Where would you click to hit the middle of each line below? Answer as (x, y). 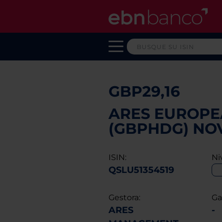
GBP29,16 (144, 91)
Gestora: (124, 197)
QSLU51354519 (141, 170)
